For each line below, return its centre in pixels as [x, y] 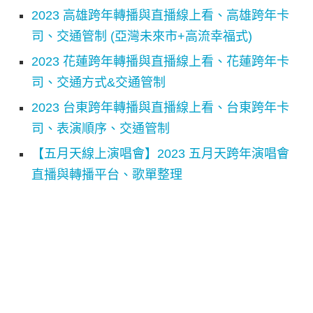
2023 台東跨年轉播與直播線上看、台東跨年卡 [160, 107]
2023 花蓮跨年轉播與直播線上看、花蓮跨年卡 [160, 61]
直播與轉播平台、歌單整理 [107, 174]
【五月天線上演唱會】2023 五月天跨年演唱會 [160, 153]
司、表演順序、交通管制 [101, 128]
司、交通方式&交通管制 [99, 82]
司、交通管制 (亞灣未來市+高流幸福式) [142, 36]
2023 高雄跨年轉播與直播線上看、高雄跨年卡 [160, 15]
